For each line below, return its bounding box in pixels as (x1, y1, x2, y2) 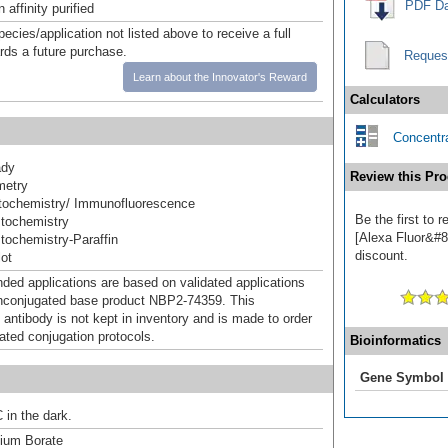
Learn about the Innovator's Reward (133, 70, 307, 83)
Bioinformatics (350, 332, 441, 348)
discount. (355, 247, 408, 263)
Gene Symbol (360, 369, 444, 385)
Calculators (350, 91, 420, 107)
